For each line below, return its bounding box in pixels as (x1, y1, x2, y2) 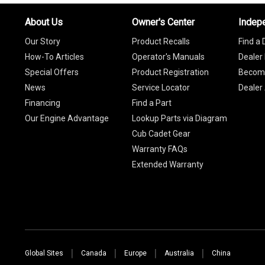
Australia (164, 248, 194, 257)
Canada (81, 248, 106, 257)
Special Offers (25, 67, 79, 77)
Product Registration (131, 67, 209, 77)
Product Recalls (131, 36, 190, 46)
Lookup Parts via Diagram (131, 113, 227, 123)
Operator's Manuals (131, 51, 205, 62)
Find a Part (131, 98, 172, 108)
